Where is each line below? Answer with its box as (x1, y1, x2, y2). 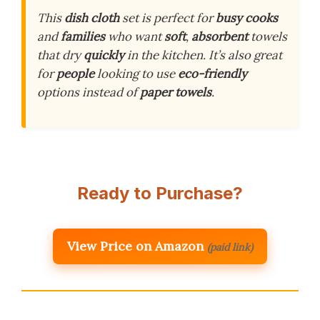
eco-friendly (178, 66, 247, 81)
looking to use (94, 66, 178, 81)
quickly (84, 47, 124, 63)
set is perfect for (119, 10, 216, 26)
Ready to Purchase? (77, 183, 243, 204)
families (61, 29, 105, 44)
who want (105, 29, 164, 44)
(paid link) (207, 241, 253, 254)
